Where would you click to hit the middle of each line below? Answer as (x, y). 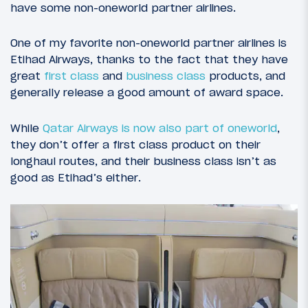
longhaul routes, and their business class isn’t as (143, 161)
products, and (245, 76)
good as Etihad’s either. (76, 177)
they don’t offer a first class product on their (135, 144)
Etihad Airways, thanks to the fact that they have (149, 59)
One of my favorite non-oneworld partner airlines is (148, 43)
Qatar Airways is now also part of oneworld (160, 128)
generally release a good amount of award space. (147, 92)
